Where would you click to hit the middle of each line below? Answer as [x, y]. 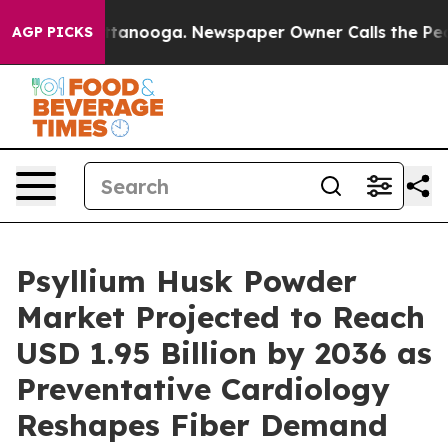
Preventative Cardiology [203, 389]
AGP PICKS [52, 32]
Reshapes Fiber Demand [202, 425]
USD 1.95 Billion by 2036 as [224, 353]
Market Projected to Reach [220, 317]
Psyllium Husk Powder [186, 281]
